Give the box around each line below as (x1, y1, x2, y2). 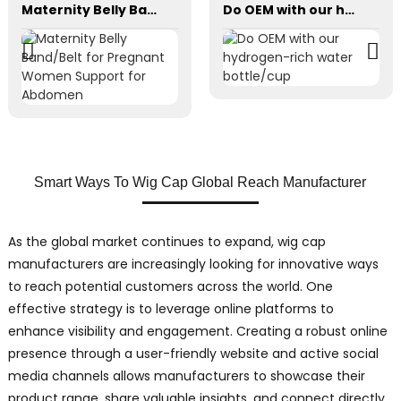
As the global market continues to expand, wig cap (7, 233, 326, 252)
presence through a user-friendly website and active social (7, 345, 379, 363)
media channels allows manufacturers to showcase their (7, 367, 365, 386)
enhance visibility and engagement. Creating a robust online (7, 322, 388, 341)
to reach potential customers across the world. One (7, 277, 333, 296)
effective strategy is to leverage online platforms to (7, 300, 334, 319)
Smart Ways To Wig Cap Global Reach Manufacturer (34, 175, 367, 191)
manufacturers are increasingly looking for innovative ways (7, 255, 379, 274)
